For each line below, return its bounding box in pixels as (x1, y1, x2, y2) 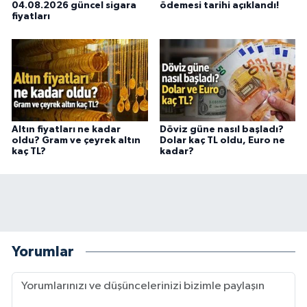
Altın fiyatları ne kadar (12, 124, 121, 134)
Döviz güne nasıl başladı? (159, 124, 284, 134)
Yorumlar (12, 245, 74, 260)
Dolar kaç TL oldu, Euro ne (159, 135, 285, 145)
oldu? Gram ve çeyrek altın (12, 135, 140, 145)
